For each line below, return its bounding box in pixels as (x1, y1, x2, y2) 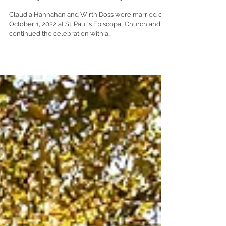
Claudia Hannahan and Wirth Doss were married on (9, 33, 166, 40)
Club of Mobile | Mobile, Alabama (9, 8, 153, 24)
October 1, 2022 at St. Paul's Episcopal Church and (9, 42, 160, 50)
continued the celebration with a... (9, 52, 111, 60)
